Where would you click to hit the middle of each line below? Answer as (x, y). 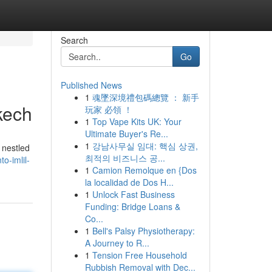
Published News (91, 85)
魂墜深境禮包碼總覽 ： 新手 (145, 97)
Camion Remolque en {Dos (144, 170)
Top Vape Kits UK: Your (137, 121)
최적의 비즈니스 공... (125, 158)
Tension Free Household (139, 255)
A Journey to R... (117, 243)
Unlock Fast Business (133, 194)
